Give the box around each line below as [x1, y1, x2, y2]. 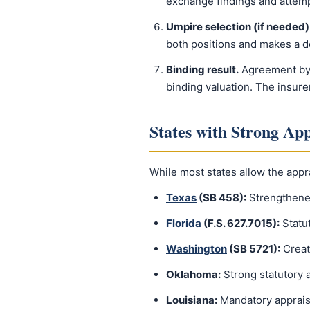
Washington [166, 242, 227, 255]
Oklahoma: [166, 268, 221, 281]
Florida [166, 217, 201, 230]
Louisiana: [166, 293, 217, 307]
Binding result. [166, 63, 239, 76]
